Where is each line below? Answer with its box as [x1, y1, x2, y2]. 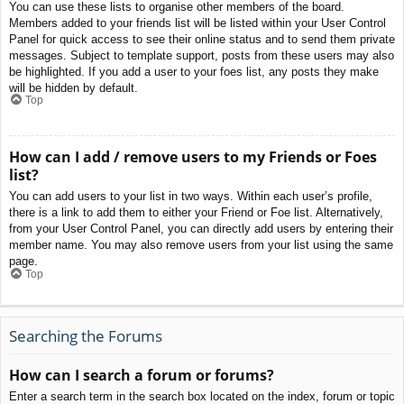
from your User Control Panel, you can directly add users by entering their [9, 222, 393, 236]
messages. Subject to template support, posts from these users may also [9, 48, 394, 62]
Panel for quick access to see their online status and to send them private [9, 32, 395, 46]
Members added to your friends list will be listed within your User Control [9, 15, 386, 30]
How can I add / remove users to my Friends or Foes [9, 147, 377, 168]
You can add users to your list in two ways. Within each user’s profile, [9, 189, 372, 204]
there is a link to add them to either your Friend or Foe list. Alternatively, [9, 206, 383, 220]
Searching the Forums [9, 325, 162, 346]
